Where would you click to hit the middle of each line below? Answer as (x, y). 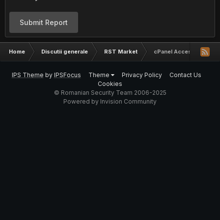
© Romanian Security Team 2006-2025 (110, 93)
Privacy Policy (142, 75)
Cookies (110, 84)
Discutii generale (65, 52)
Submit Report (44, 22)
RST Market (121, 52)
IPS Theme (27, 75)
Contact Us (185, 75)
